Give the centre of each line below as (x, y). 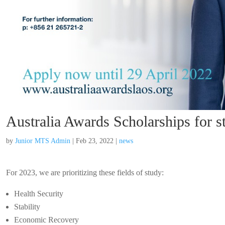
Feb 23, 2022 (95, 141)
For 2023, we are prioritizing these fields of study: (85, 173)
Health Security (39, 194)
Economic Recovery (46, 220)
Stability (27, 207)
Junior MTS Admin (43, 141)
